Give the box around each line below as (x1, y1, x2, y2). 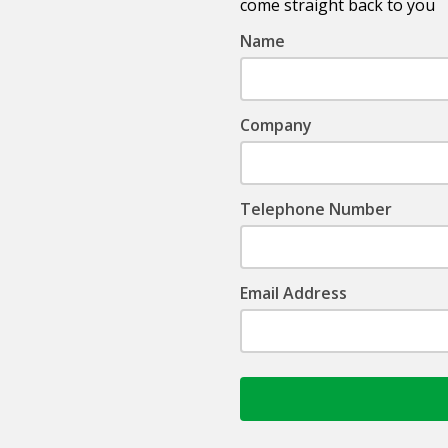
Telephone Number (240, 198, 392, 220)
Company (240, 114, 312, 136)
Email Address (240, 282, 347, 304)
